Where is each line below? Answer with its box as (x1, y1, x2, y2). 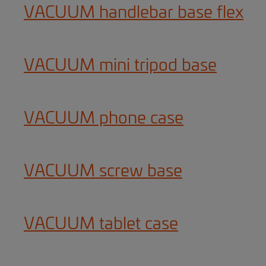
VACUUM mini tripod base (24, 58, 217, 74)
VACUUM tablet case (24, 216, 178, 233)
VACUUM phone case (24, 110, 183, 127)
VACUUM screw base (24, 163, 182, 180)
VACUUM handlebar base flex (24, 5, 243, 21)
